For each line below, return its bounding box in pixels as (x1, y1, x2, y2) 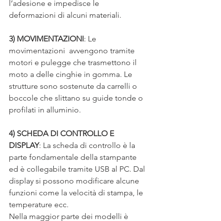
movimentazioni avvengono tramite (9, 46, 137, 56)
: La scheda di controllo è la (39, 141, 137, 150)
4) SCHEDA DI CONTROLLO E (9, 129, 116, 139)
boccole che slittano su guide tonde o (9, 93, 145, 103)
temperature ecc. (9, 200, 71, 210)
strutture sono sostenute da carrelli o (9, 81, 139, 91)
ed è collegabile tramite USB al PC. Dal (9, 164, 147, 174)
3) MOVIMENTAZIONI (9, 34, 84, 44)
